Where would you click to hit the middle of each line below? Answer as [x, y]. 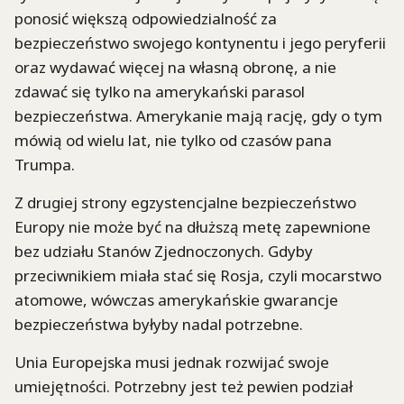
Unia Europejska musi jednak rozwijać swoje [172, 363]
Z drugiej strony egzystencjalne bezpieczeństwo [185, 203]
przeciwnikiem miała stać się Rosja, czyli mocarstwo [198, 276]
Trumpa [43, 164]
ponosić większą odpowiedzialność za [146, 18]
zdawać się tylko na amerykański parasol [160, 91]
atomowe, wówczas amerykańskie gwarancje [176, 300]
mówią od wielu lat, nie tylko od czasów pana [173, 140]
